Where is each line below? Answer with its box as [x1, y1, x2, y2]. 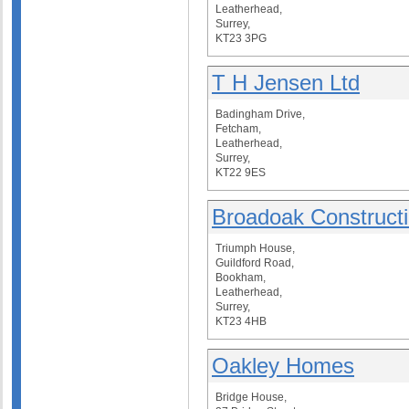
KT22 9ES [215, 166, 266, 179]
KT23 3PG [215, 32, 267, 45]
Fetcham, [215, 122, 261, 135]
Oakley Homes [212, 353, 354, 378]
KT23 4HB [215, 315, 267, 328]
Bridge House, [215, 391, 287, 404]
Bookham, [215, 271, 266, 284]
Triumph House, [215, 242, 295, 255]
